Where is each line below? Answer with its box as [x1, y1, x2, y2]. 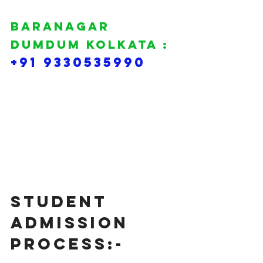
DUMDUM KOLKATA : [11, 37, 169, 52]
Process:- [11, 234, 124, 254]
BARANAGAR [11, 19, 115, 33]
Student [11, 191, 114, 211]
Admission [11, 213, 136, 232]
